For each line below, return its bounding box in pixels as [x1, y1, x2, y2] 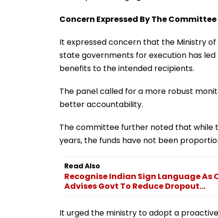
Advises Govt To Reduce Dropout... [64, 180, 205, 192]
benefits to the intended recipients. [59, 62, 194, 74]
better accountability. [59, 98, 143, 110]
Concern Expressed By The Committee [59, 13, 217, 25]
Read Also [64, 161, 100, 171]
